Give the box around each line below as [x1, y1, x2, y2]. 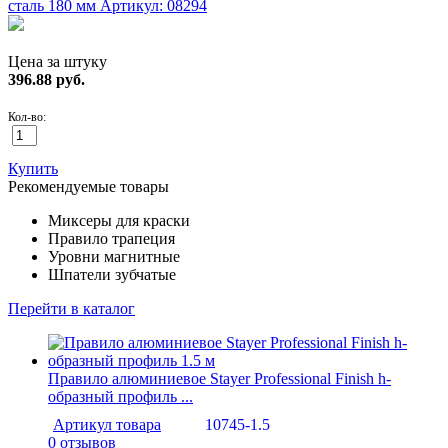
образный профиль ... [48, 387, 193, 405]
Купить [8, 159, 58, 177]
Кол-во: [8, 109, 46, 124]
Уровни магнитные [48, 247, 180, 265]
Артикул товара [53, 415, 161, 433]
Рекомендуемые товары [8, 177, 169, 195]
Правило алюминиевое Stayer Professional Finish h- [48, 369, 391, 387]
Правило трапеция [48, 229, 175, 247]
